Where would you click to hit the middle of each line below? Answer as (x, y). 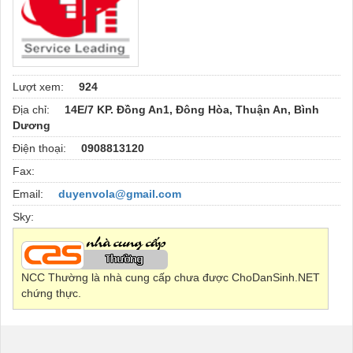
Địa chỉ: (33, 109)
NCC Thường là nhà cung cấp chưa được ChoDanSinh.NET (171, 277)
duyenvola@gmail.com (120, 193)
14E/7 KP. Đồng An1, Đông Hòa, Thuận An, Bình (192, 109)
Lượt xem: (40, 86)
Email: (30, 193)
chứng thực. (51, 293)
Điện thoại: (41, 148)
